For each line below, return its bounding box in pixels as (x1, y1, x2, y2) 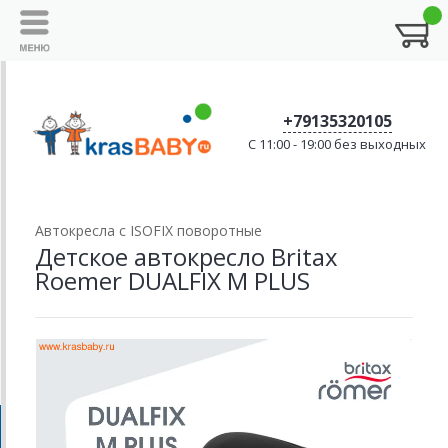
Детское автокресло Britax (35, 239, 338, 273)
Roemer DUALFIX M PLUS (35, 263, 310, 297)
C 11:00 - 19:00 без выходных (248, 135, 426, 154)
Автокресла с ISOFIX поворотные (35, 220, 262, 240)
